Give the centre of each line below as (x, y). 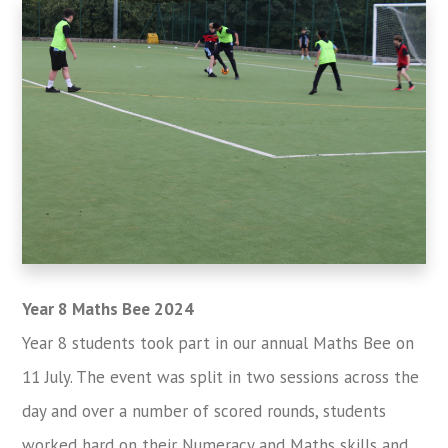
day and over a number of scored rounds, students (204, 410)
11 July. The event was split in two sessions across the (221, 376)
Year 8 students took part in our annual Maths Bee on (218, 342)
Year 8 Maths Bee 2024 (108, 308)
